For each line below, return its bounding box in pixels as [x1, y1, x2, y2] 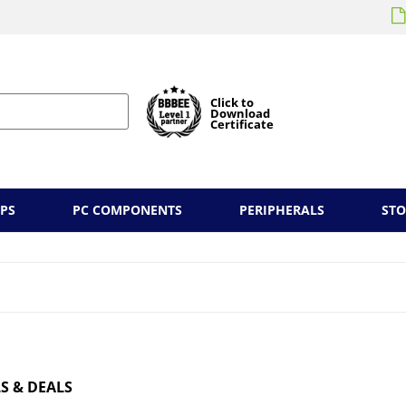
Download [210, 105, 270, 121]
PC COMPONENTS [72, 201, 183, 218]
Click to [210, 94, 254, 111]
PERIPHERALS [238, 201, 324, 218]
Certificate [210, 116, 274, 132]
